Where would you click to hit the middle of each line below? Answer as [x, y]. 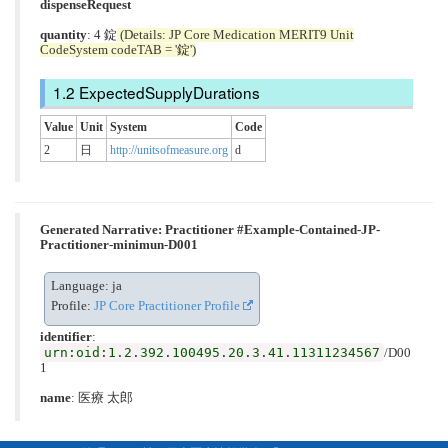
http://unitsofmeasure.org [169, 150]
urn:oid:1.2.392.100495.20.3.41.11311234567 [212, 353]
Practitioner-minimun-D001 [119, 245]
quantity [63, 35]
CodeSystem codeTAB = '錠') [118, 50]
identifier [66, 337]
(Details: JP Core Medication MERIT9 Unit [235, 35]
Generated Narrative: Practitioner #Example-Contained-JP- [210, 230]
